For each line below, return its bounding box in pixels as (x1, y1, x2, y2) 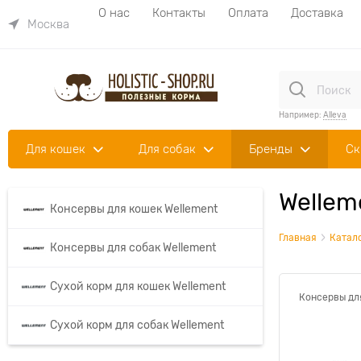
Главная (279, 232, 317, 243)
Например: (279, 110, 323, 119)
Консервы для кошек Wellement (50, 202, 218, 215)
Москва (27, 18, 69, 31)
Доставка (291, 6, 343, 19)
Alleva (323, 110, 346, 119)
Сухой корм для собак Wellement (50, 318, 224, 331)
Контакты (152, 6, 205, 19)
